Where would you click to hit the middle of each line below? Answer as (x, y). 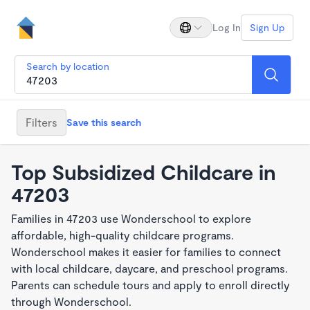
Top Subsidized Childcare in (144, 172)
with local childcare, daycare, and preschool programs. (149, 268)
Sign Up (267, 27)
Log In (227, 27)
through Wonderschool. (71, 301)
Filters (42, 122)
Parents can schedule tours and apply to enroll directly (151, 285)
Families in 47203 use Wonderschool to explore (131, 218)
